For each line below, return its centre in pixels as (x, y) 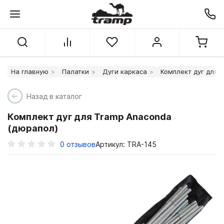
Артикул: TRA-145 (126, 144)
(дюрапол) (33, 128)
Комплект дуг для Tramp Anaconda (89, 117)
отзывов (81, 144)
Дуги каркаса (125, 71)
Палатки (75, 71)
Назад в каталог (54, 96)
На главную (30, 71)
